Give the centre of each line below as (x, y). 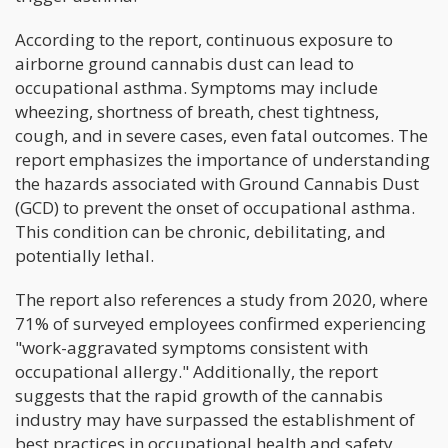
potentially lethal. (84, 256)
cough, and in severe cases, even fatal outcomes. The (221, 136)
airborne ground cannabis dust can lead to (184, 64)
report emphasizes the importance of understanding (222, 160)
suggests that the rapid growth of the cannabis (199, 396)
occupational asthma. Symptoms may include (196, 88)
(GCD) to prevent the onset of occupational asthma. (215, 208)
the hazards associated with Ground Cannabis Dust (217, 184)
